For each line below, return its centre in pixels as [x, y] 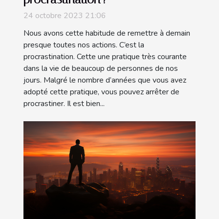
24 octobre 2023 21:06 [65, 15]
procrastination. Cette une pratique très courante [105, 56]
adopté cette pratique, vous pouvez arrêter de [101, 92]
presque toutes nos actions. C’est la [84, 45]
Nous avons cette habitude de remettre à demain [107, 33]
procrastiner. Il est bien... [64, 103]
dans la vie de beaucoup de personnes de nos [101, 68]
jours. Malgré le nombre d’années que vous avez [105, 80]
